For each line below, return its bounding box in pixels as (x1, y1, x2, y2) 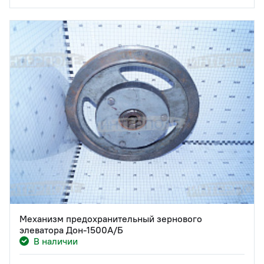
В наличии (34, 235, 78, 247)
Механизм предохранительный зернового (19, 212, 202, 225)
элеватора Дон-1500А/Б (19, 223, 123, 236)
